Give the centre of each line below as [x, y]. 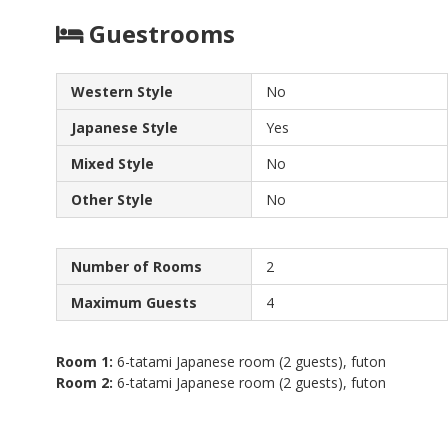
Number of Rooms [136, 266]
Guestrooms [159, 33]
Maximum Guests [134, 302]
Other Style [112, 199]
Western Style [122, 91]
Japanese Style [124, 127]
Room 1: [84, 361]
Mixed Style [112, 163]
